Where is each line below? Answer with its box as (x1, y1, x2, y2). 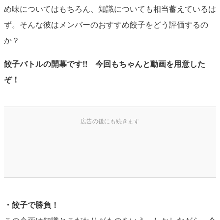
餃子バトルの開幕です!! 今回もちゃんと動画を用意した (3, 58, 205, 70)
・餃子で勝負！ (3, 198, 59, 210)
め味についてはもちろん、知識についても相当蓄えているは (3, 3, 216, 15)
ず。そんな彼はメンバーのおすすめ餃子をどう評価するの (3, 19, 208, 30)
